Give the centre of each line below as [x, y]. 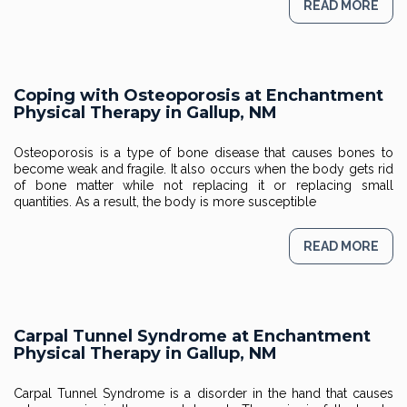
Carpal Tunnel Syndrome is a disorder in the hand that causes [203, 393]
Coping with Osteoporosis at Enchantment [199, 95]
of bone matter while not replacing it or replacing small [203, 185]
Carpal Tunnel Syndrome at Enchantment [192, 336]
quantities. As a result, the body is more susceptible [165, 202]
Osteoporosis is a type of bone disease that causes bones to [203, 153]
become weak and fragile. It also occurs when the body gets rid [203, 169]
